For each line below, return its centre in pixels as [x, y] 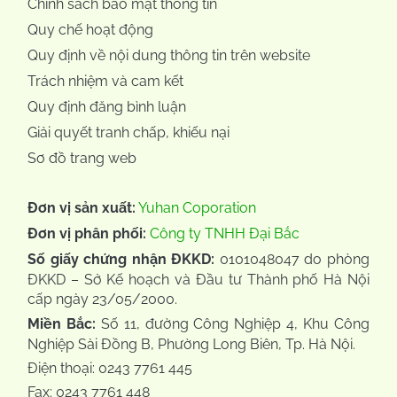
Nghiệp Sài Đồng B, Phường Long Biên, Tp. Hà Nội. [191, 344]
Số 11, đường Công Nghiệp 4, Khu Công [233, 323]
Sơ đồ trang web [82, 158]
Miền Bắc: [62, 323]
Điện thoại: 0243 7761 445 [110, 368]
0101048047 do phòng [292, 259]
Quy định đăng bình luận [107, 106]
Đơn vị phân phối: [89, 233]
